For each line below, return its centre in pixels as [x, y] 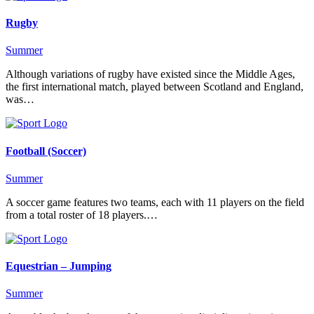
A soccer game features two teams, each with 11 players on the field [155, 202]
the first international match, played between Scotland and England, [155, 87]
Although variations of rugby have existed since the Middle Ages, [150, 74]
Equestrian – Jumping [59, 266]
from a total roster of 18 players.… [82, 214]
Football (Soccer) [46, 151]
